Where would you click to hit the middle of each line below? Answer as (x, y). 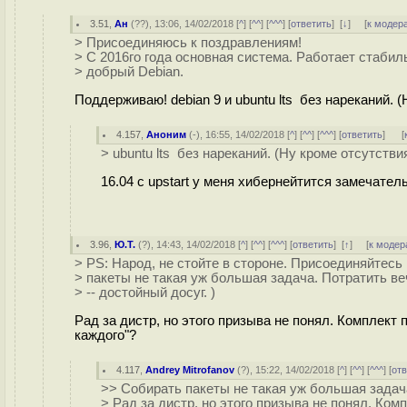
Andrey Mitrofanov (190, 370)
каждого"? (105, 335)
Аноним (167, 134)
